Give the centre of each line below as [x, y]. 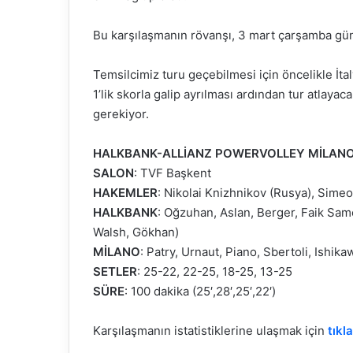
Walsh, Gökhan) [136, 232]
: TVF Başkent [173, 173]
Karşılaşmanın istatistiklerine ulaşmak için [210, 330]
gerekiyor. [121, 113]
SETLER [115, 271]
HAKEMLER [125, 192]
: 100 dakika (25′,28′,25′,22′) [200, 291]
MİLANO [117, 251]
